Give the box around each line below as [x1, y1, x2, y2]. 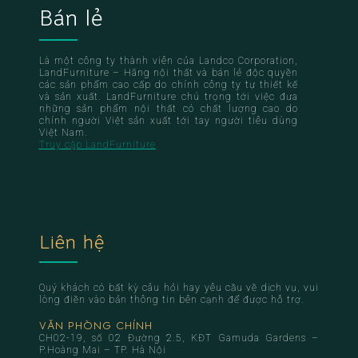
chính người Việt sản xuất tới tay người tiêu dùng [38, 114, 299, 126]
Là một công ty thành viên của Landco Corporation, [38, 54, 299, 66]
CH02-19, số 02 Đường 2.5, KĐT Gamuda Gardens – [38, 332, 320, 344]
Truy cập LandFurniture [38, 138, 156, 150]
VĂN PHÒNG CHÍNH [38, 317, 153, 332]
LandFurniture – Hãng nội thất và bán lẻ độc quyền [38, 66, 299, 78]
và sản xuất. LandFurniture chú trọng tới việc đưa [38, 90, 299, 102]
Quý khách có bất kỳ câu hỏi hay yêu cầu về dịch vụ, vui [38, 281, 320, 293]
